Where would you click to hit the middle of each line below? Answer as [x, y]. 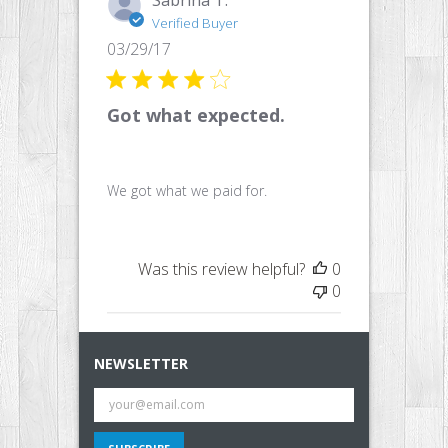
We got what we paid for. [187, 190]
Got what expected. [196, 114]
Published [207, 47]
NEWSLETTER [141, 363]
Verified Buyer [195, 22]
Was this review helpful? [221, 268]
